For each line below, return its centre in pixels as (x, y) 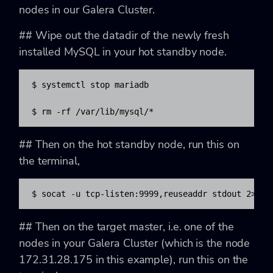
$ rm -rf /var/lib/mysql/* (93, 111)
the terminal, (49, 161)
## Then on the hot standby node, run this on (129, 144)
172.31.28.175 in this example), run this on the (134, 259)
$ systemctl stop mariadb (90, 84)
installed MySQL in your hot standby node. (123, 51)
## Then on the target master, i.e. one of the (126, 226)
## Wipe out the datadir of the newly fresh (124, 35)
